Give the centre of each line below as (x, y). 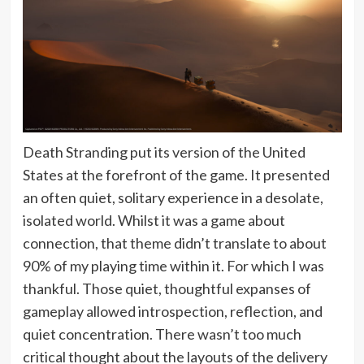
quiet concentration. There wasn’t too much (162, 334)
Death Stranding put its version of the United (164, 152)
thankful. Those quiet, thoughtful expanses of (167, 288)
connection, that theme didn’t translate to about (174, 243)
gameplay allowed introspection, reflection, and (172, 311)
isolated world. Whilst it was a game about (154, 220)
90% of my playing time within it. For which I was (173, 266)
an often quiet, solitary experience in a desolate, (173, 197)
